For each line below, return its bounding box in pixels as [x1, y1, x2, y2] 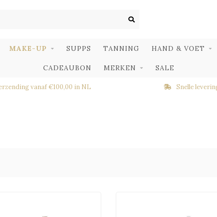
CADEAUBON [43, 63, 92, 72]
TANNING [103, 44, 139, 53]
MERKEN [103, 63, 136, 72]
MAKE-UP [9, 44, 47, 53]
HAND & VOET [152, 44, 205, 53]
